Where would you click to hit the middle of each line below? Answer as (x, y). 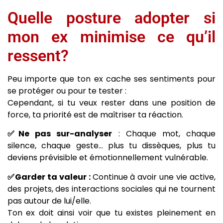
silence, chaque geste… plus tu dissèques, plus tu (111, 146)
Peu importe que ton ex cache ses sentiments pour (111, 79)
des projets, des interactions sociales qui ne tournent (111, 189)
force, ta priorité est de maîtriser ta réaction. (95, 114)
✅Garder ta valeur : (50, 177)
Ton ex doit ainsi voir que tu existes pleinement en (111, 213)
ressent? (38, 56)
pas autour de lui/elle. (49, 201)
